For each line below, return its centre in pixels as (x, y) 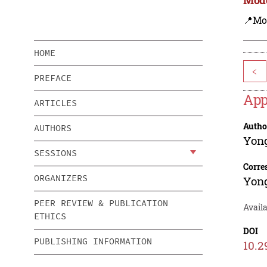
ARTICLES (55, 103)
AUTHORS (53, 128)
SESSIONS (55, 153)
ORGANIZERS (61, 178)
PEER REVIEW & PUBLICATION (101, 203)
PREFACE (53, 78)
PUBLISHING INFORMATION (93, 241)
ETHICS (50, 216)
